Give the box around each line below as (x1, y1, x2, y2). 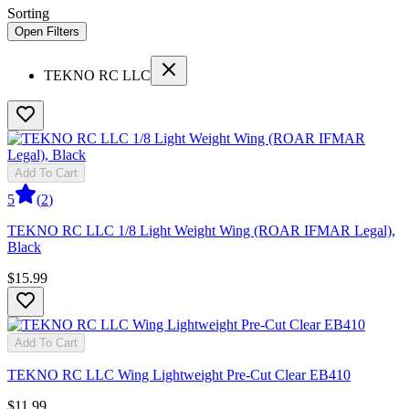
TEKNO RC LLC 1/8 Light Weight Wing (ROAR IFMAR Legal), (7, 222, 395, 238)
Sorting (7, 5, 49, 21)
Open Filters (15, 24, 79, 38)
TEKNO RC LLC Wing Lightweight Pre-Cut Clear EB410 (7, 366, 351, 383)
